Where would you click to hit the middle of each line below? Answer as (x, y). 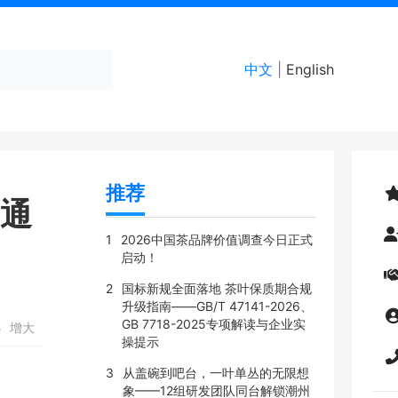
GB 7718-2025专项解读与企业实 (213, 324)
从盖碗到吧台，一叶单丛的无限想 (215, 373)
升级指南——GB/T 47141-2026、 (217, 306)
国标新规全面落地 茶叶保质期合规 (216, 288)
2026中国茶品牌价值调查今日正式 (216, 239)
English (310, 69)
